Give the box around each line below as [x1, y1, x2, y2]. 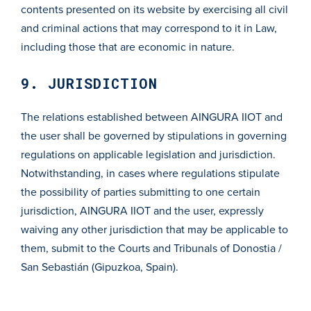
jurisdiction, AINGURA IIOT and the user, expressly [21, 204, 264, 218]
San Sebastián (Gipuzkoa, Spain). [21, 260, 178, 274]
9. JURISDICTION [21, 74, 158, 92]
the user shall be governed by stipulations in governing [21, 129, 287, 143]
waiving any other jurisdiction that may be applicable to [21, 223, 288, 237]
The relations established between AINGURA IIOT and [21, 110, 283, 124]
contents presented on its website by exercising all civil [21, 3, 288, 17]
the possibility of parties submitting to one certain [21, 185, 260, 199]
